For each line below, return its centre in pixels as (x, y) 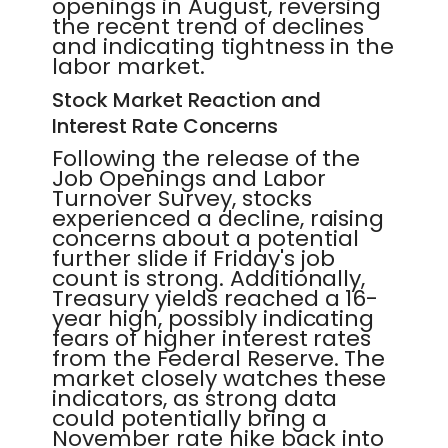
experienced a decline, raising (218, 218)
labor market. (128, 66)
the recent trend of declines (208, 26)
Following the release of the (206, 158)
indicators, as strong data (195, 398)
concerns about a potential (205, 238)
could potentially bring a (189, 418)
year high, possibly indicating (213, 318)
